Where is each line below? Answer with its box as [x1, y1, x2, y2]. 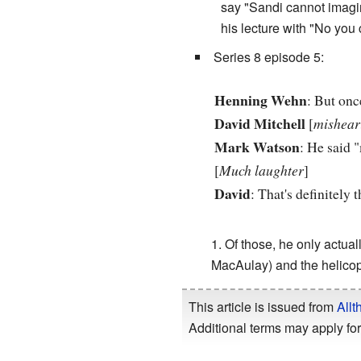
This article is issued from [188, 297, 337, 317]
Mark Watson [214, 136, 300, 158]
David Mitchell [214, 113, 305, 135]
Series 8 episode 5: [213, 47, 324, 66]
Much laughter [218, 160, 304, 180]
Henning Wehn [214, 89, 307, 111]
